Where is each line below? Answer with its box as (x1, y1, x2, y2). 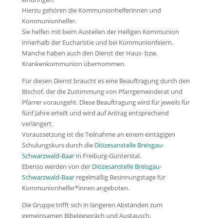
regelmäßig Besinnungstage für (74, 172, 165, 182)
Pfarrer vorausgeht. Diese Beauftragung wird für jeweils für (21, 97, 190, 107)
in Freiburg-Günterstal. (74, 151, 141, 160)
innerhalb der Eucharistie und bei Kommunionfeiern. (21, 37, 173, 47)
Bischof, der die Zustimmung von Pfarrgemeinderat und (21, 87, 182, 96)
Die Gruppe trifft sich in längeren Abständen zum (21, 200, 163, 209)
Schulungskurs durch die (21, 140, 94, 149)
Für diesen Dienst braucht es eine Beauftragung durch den (21, 76, 190, 85)
